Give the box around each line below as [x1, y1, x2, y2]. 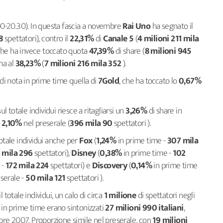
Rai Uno [122, 19, 151, 34]
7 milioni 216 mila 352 [44, 56, 121, 71]
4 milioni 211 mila [137, 31, 199, 46]
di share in [147, 104, 182, 118]
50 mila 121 [25, 171, 67, 186]
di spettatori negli [136, 188, 195, 203]
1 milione [104, 188, 136, 203]
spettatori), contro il [4, 31, 70, 46]
